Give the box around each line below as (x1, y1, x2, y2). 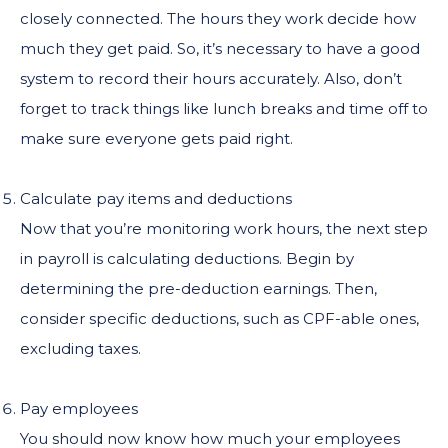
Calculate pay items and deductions (20, 188, 292, 208)
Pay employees (20, 398, 138, 418)
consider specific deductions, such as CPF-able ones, (20, 308, 419, 328)
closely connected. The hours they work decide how (20, 8, 416, 28)
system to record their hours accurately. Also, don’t (20, 68, 402, 88)
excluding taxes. (20, 338, 145, 358)
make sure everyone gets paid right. (20, 128, 293, 148)
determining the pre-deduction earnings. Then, (20, 278, 377, 298)
